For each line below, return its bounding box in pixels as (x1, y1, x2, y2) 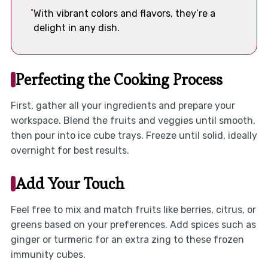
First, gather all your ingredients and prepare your (10, 99, 235, 111)
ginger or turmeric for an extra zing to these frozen (10, 233, 244, 245)
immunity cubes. (10, 248, 86, 260)
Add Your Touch (15, 173, 124, 194)
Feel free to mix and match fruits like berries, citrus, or (10, 203, 256, 215)
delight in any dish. (33, 22, 120, 34)
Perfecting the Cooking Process (15, 69, 223, 90)
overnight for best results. (10, 144, 129, 156)
